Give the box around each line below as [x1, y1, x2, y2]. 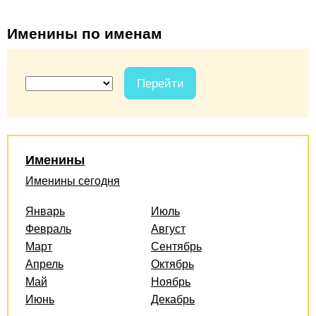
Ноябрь [151, 275, 190, 288]
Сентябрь [151, 240, 202, 253]
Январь [25, 205, 65, 217]
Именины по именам [7, 25, 162, 42]
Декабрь [151, 293, 195, 305]
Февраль [25, 222, 71, 235]
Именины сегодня [25, 174, 120, 187]
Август [151, 222, 186, 235]
